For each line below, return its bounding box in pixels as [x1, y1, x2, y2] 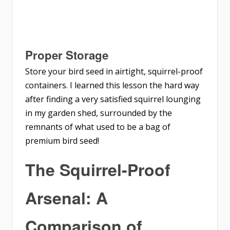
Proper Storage [25, 46, 108, 63]
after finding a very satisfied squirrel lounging [25, 93, 201, 105]
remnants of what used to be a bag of [25, 121, 170, 132]
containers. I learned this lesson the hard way [25, 79, 199, 91]
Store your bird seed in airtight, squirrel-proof [25, 65, 203, 77]
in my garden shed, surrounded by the [25, 107, 172, 119]
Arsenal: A [25, 185, 108, 209]
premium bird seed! [25, 135, 99, 146]
